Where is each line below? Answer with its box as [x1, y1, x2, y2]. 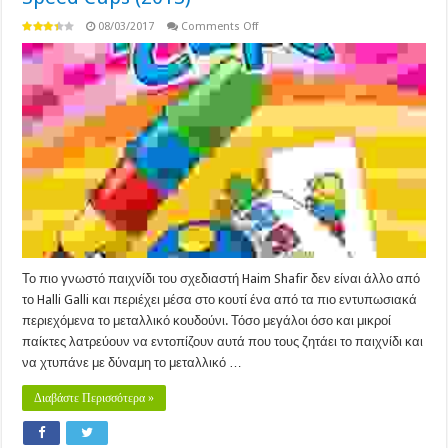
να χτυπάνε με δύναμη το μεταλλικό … [22, 355, 243, 371]
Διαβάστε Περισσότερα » [34, 391, 155, 406]
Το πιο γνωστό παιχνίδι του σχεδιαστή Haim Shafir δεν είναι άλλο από [22, 271, 421, 287]
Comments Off [181, 20, 259, 34]
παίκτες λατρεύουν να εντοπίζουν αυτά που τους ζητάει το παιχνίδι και [22, 334, 424, 350]
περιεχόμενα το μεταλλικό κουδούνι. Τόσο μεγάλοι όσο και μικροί [22, 313, 392, 329]
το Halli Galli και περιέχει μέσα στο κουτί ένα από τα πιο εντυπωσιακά [22, 292, 418, 308]
